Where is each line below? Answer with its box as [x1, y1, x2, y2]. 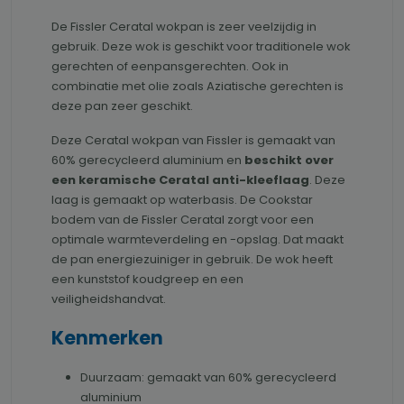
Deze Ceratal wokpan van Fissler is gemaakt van [51, 132, 335, 150]
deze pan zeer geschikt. [51, 97, 193, 115]
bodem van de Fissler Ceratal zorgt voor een [51, 211, 314, 229]
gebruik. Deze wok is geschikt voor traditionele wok [51, 38, 351, 56]
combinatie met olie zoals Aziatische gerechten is [51, 78, 344, 96]
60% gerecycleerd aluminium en [51, 151, 244, 170]
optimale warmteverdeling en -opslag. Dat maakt [51, 231, 344, 249]
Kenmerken [51, 326, 163, 352]
